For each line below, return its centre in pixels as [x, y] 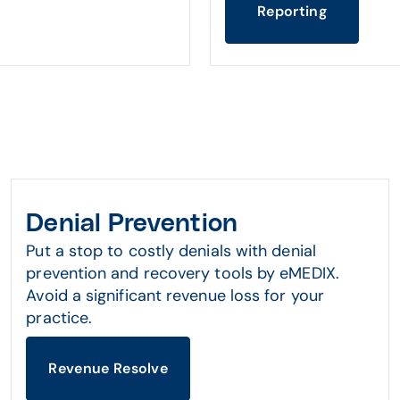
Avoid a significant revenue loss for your [175, 296]
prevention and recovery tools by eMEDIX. [183, 273]
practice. [59, 318]
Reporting [292, 11]
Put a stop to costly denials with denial [171, 251]
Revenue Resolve [108, 368]
